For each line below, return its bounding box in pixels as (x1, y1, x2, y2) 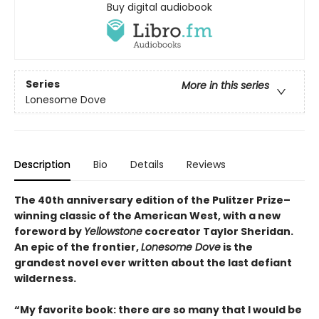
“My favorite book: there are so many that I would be (14, 303, 302, 318)
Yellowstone (84, 224, 142, 239)
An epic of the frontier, (14, 240, 141, 255)
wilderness (14, 271, 73, 286)
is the (221, 240, 253, 255)
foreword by (14, 224, 84, 239)
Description (14, 157, 70, 172)
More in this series (182, 78, 269, 93)
